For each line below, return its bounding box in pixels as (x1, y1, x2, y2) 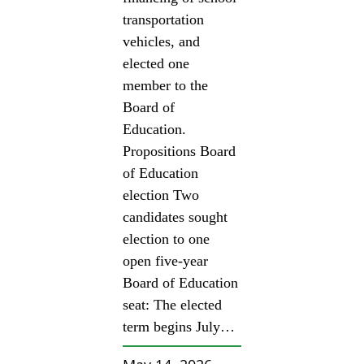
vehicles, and (123, 32, 201, 50)
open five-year (123, 252, 209, 269)
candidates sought (123, 208, 228, 225)
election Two (123, 186, 200, 203)
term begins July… (123, 318, 236, 335)
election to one (123, 230, 210, 247)
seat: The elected (123, 296, 223, 313)
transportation (123, 11, 205, 28)
